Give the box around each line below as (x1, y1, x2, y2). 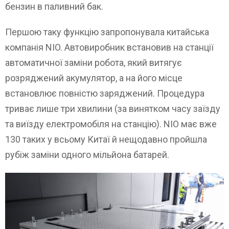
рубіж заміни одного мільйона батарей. (5, 149, 169, 161)
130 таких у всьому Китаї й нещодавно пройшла (5, 134, 207, 145)
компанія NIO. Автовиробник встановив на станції (5, 42, 214, 53)
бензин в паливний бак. (5, 1, 103, 12)
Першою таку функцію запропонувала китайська (5, 27, 209, 38)
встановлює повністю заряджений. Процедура (5, 88, 204, 99)
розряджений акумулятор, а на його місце (5, 73, 182, 84)
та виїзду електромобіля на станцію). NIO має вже (5, 119, 217, 130)
